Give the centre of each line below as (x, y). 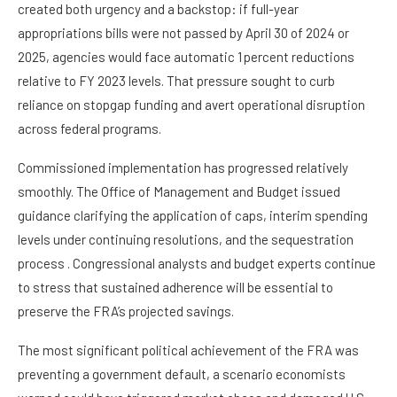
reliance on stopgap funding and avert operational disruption (191, 105)
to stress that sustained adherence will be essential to (175, 288)
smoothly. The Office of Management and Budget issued (179, 192)
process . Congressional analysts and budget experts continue (197, 264)
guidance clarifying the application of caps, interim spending (193, 216)
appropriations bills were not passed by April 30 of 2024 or (183, 33)
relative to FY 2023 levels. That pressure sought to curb (176, 81)
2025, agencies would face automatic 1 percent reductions (186, 57)
